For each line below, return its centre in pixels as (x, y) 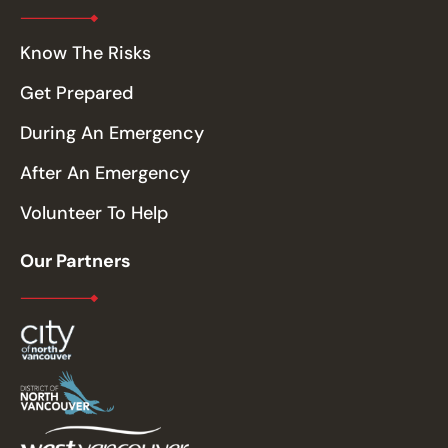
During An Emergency (112, 132)
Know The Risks (85, 52)
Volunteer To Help (94, 212)
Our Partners (75, 260)
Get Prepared (76, 92)
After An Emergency (105, 172)
